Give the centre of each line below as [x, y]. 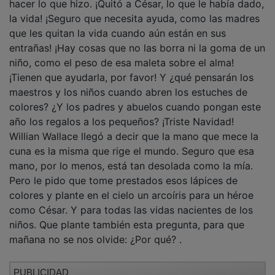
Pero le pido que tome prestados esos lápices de [123, 172]
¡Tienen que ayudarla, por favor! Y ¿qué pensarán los [131, 68]
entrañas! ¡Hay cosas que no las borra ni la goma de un [137, 39]
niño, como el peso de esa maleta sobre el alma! [122, 54]
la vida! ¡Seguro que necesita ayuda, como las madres [134, 10]
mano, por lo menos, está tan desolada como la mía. [131, 157]
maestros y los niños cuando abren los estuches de [128, 83]
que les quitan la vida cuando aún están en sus [118, 24]
